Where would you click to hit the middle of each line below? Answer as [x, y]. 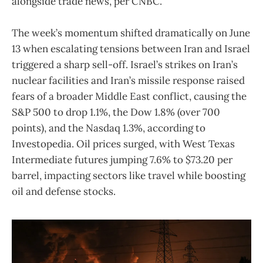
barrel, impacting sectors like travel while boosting [129, 176]
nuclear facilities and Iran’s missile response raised [128, 81]
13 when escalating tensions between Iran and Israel [131, 49]
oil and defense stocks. [64, 192]
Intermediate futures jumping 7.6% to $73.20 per [122, 160]
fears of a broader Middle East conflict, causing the [129, 97]
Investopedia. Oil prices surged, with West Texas [123, 144]
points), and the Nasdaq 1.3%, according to [109, 128]
